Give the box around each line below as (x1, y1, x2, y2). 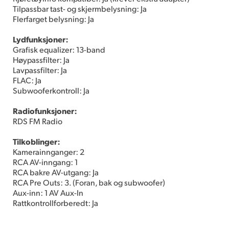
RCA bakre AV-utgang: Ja (13, 166, 99, 177)
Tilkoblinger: (13, 135, 60, 147)
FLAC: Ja (13, 74, 41, 85)
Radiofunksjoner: (13, 105, 77, 116)
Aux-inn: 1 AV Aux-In (13, 187, 83, 198)
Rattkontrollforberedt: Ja (13, 197, 98, 208)
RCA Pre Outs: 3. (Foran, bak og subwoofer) (13, 176, 165, 188)
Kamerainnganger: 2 (13, 146, 84, 157)
